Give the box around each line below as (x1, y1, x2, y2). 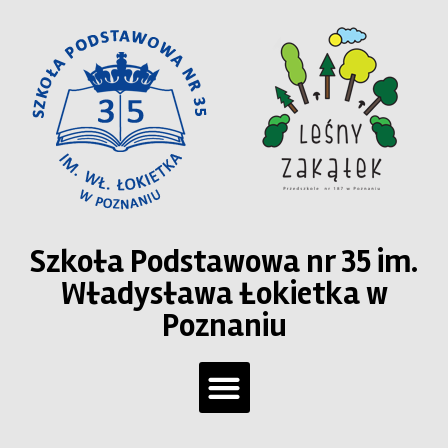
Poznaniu (161, 306, 287, 345)
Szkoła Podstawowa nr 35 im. (30, 242, 418, 281)
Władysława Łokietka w (60, 274, 388, 313)
